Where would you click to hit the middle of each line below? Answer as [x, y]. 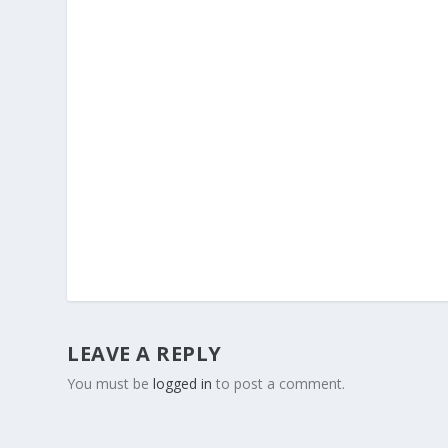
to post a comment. [279, 384]
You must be [110, 384]
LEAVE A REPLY [144, 354]
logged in [183, 384]
